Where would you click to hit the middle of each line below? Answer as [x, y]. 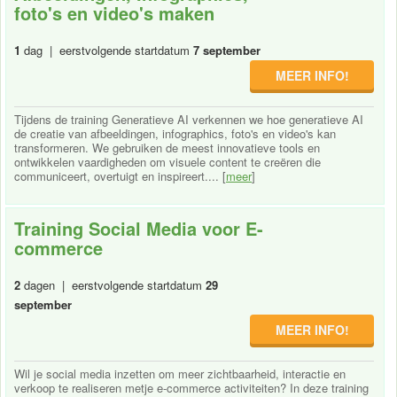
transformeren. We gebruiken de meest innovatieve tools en [167, 147]
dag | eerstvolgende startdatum [107, 50]
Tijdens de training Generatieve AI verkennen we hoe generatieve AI [189, 119]
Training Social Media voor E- [139, 228]
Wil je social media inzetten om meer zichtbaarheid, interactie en [180, 373]
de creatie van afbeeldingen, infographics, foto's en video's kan [175, 133]
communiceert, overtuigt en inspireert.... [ [120, 175]
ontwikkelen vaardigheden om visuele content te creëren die [167, 161]
